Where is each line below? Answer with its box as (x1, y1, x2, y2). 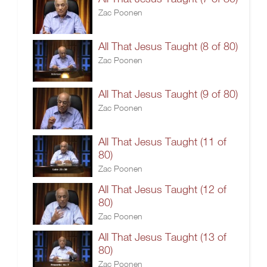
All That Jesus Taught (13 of (98, 231, 226, 243)
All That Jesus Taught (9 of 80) (98, 88, 238, 100)
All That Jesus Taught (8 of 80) (98, 40, 238, 52)
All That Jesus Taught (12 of (98, 183, 226, 195)
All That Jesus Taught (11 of (98, 135, 226, 148)
